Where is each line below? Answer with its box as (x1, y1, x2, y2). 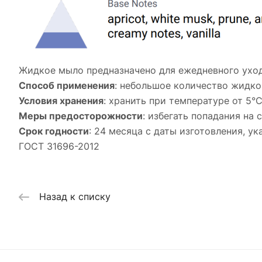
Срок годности (19, 125, 89, 137)
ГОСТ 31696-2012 (19, 140, 99, 152)
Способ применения (19, 80, 115, 91)
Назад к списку (39, 191, 111, 203)
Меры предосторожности (19, 110, 143, 122)
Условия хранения (19, 95, 104, 106)
